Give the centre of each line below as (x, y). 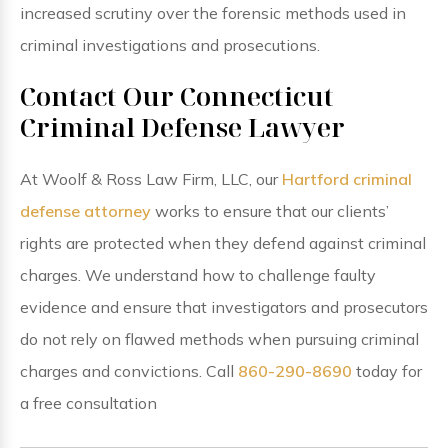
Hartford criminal (347, 179)
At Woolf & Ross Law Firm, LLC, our (151, 179)
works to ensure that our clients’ (270, 211)
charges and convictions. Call (129, 371)
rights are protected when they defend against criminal (223, 243)
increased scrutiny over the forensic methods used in (213, 13)
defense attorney (85, 211)
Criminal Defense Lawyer (182, 127)
